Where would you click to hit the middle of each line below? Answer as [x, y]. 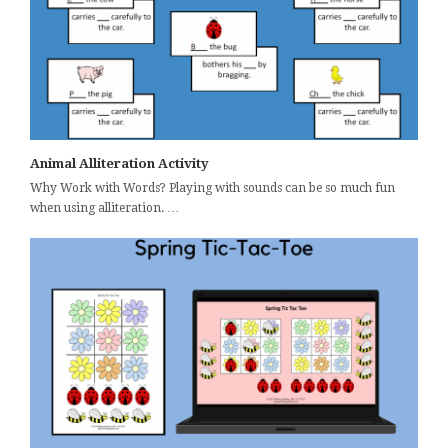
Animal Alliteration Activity [119, 164]
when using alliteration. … [104, 208]
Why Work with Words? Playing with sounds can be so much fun [212, 188]
